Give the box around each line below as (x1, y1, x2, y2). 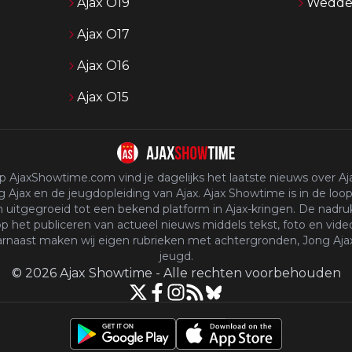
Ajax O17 (77, 27, 130, 42)
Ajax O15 (77, 90, 129, 104)
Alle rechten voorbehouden (163, 265, 341, 280)
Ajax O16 (77, 58, 129, 73)
